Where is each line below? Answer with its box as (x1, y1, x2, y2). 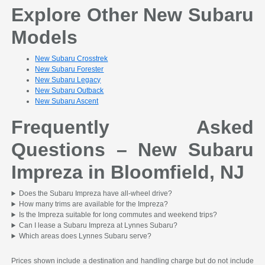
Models (11, 27, 78, 49)
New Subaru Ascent (35, 97, 99, 106)
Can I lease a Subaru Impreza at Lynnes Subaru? (19, 221, 178, 230)
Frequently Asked (11, 117, 254, 138)
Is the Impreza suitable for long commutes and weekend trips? (19, 211, 218, 219)
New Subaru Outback (35, 86, 104, 95)
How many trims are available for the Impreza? (19, 200, 169, 209)
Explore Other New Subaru (11, 4, 254, 26)
